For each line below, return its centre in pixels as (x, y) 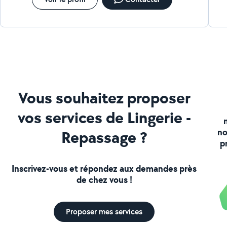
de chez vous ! (104, 179)
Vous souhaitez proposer (104, 97)
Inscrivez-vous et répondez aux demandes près (104, 168)
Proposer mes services (104, 211)
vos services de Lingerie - (104, 117)
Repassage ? (104, 137)
